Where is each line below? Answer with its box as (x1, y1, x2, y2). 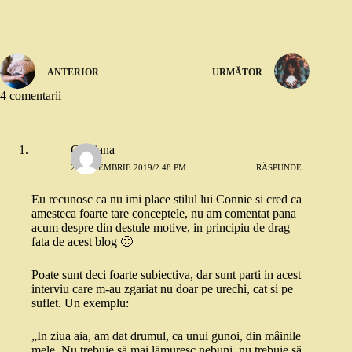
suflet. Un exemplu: (31, 296, 129, 310)
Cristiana (71, 143, 115, 157)
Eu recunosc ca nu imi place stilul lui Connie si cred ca (31, 192, 302, 207)
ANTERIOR (47, 66, 99, 78)
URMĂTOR (212, 66, 263, 78)
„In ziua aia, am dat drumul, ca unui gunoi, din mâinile (31, 329, 301, 343)
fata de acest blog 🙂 (31, 235, 133, 249)
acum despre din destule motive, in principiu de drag (31, 221, 290, 235)
